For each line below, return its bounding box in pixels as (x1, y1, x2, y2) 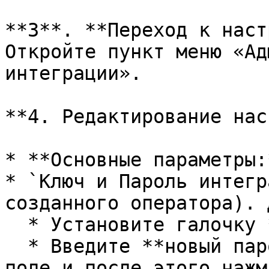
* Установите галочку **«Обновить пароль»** (5, 214, 28, 235)
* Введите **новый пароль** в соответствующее (5, 235, 28, 257)
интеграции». (5, 62, 142, 84)
